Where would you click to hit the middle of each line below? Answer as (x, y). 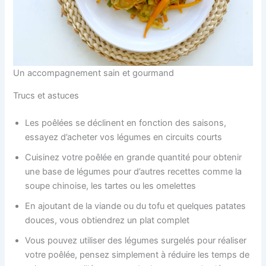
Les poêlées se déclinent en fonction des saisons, (126, 123)
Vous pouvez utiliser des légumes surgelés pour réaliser (136, 241)
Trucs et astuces (46, 96)
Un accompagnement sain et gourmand (94, 73)
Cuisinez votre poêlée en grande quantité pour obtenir (134, 158)
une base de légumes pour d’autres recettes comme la (134, 172)
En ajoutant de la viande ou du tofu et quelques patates (136, 206)
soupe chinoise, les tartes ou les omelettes (112, 186)
